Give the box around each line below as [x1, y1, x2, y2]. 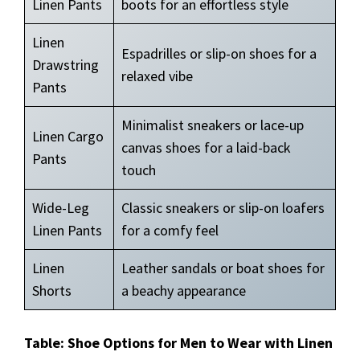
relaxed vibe [121, 67, 193, 85]
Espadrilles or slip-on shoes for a [121, 44, 317, 63]
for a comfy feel [121, 221, 219, 239]
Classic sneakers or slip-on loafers [121, 198, 325, 217]
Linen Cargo [32, 127, 104, 145]
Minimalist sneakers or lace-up [121, 116, 304, 134]
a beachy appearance [121, 281, 246, 300]
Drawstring [32, 55, 99, 74]
